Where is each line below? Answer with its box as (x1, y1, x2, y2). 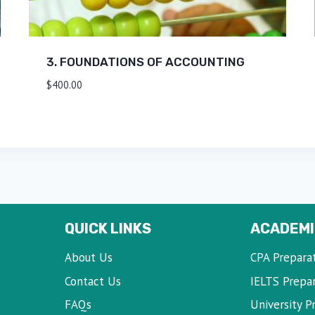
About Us (64, 250, 112, 266)
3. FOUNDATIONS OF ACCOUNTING (46, 55, 245, 70)
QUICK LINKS (64, 219, 151, 237)
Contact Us (64, 273, 121, 289)
